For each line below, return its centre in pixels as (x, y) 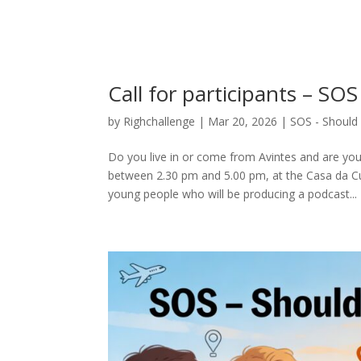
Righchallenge (160, 121)
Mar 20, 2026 (243, 121)
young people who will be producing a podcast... (233, 193)
